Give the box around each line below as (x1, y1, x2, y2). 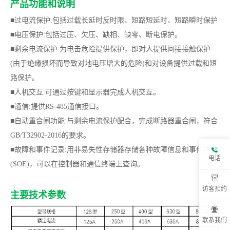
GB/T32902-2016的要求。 (10, 131, 90, 139)
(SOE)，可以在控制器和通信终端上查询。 (10, 160, 144, 168)
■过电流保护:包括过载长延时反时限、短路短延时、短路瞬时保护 (10, 16, 218, 24)
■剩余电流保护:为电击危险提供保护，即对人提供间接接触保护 (10, 45, 210, 53)
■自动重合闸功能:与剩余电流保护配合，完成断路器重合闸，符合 (10, 117, 218, 125)
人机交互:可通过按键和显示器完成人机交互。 (14, 88, 160, 96)
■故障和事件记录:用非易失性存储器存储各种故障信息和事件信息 (10, 145, 218, 154)
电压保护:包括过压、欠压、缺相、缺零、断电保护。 (14, 30, 182, 39)
